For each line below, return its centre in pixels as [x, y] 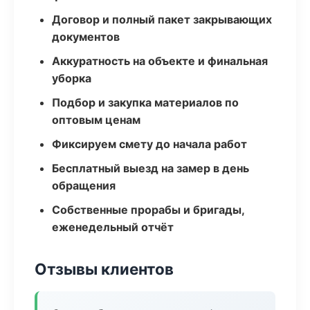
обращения [84, 185]
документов [86, 37]
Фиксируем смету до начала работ [149, 144]
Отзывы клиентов [104, 269]
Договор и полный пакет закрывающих [162, 19]
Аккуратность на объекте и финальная [160, 61]
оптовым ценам [96, 120]
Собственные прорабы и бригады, [148, 210]
